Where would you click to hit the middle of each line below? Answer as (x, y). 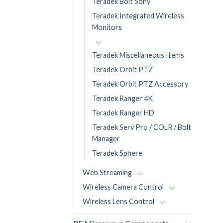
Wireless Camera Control (123, 187)
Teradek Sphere (117, 153)
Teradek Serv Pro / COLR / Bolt (142, 127)
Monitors (107, 27)
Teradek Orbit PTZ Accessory (140, 84)
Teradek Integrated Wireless (138, 16)
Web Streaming (107, 172)
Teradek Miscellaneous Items (138, 55)
